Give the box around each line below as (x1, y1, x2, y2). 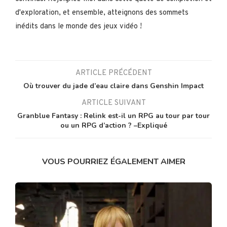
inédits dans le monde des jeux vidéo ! (15, 21, 142, 31)
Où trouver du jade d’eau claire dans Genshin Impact (23, 81, 204, 91)
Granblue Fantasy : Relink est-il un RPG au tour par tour (17, 110, 210, 121)
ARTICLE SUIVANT (81, 98, 146, 108)
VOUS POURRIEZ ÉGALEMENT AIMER (42, 156, 185, 167)
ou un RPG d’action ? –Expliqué (60, 120, 167, 130)
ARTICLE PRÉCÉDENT (75, 68, 152, 78)
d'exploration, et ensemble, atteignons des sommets (15, 8, 188, 18)
